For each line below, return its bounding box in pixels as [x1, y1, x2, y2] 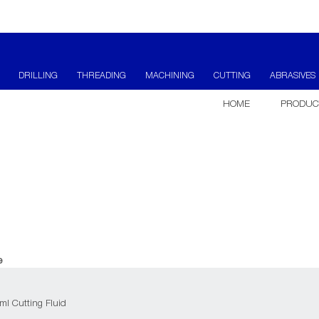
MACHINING [145, 71, 195, 80]
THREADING [77, 71, 127, 80]
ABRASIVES [269, 71, 315, 80]
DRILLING [19, 71, 58, 80]
